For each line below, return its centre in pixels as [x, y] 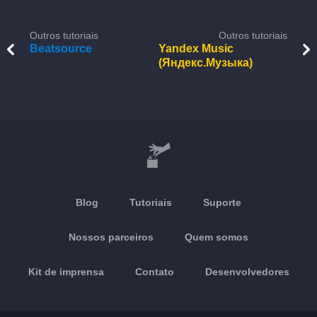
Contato [154, 272]
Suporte [222, 202]
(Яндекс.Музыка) [206, 63]
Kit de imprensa [66, 272]
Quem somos [217, 237]
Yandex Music [196, 48]
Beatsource [61, 48]
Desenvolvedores [247, 272]
